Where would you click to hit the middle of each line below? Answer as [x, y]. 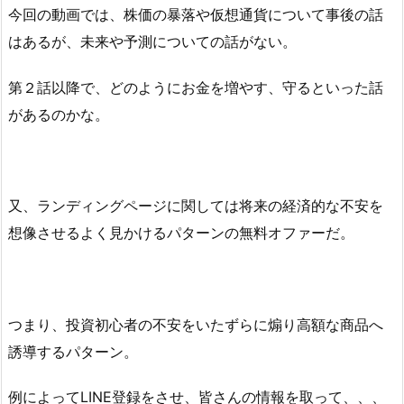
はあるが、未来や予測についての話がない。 [152, 41]
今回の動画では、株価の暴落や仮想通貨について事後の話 [196, 14]
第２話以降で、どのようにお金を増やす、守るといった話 [196, 87]
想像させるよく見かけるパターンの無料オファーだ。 [181, 233]
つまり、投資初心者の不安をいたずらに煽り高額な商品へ [196, 324]
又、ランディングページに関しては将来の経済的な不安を [196, 206]
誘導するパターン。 [73, 351]
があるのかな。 [59, 114]
